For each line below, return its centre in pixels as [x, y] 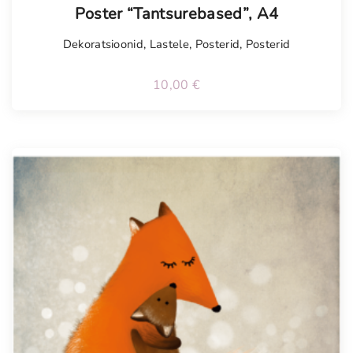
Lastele [169, 45]
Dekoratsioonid [103, 45]
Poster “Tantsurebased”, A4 [176, 14]
